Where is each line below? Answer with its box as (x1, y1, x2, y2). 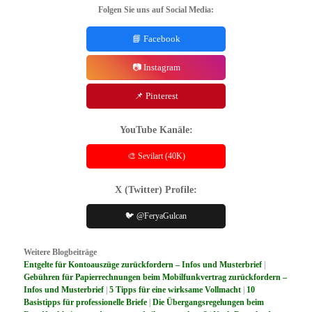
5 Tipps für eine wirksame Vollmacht (109, 284, 242, 295)
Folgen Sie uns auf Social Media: (98, 4, 214, 15)
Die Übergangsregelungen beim (153, 297, 265, 307)
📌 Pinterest (134, 90, 178, 101)
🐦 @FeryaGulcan (125, 210, 187, 221)
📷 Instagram (132, 61, 180, 72)
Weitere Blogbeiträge (24, 247, 97, 257)
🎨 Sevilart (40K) (127, 150, 185, 161)
